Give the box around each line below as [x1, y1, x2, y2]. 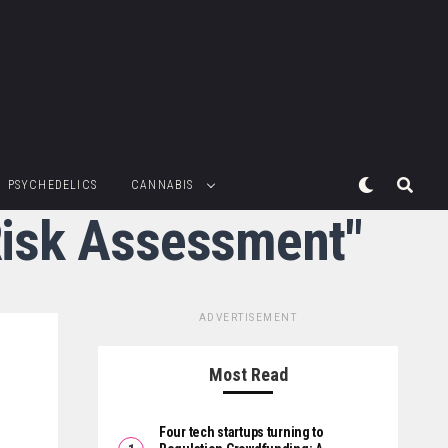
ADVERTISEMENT [198, 312, 298, 324]
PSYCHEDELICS [7, 178, 97, 193]
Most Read [208, 364, 288, 386]
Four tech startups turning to [159, 424, 324, 441]
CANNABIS [130, 178, 194, 193]
